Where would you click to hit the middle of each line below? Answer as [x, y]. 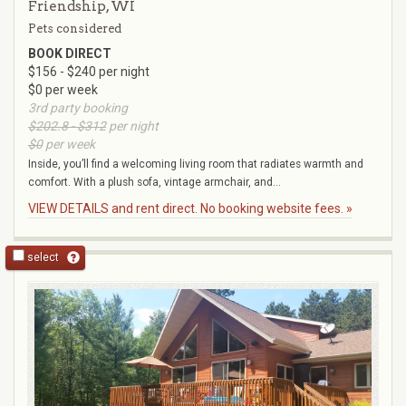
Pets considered [75, 29]
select [42, 258]
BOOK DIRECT [70, 54]
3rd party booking [78, 108]
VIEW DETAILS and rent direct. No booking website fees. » [190, 209]
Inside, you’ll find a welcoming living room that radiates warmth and [196, 164]
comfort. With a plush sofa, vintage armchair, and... [155, 183]
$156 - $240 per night [89, 72]
